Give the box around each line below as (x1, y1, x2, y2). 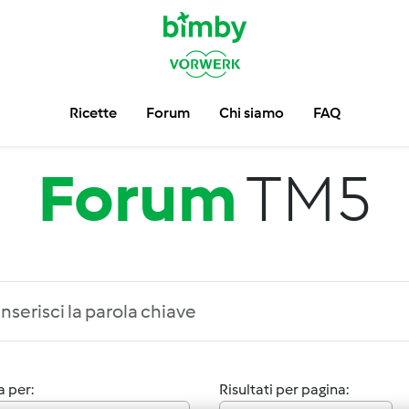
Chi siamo (218, 104, 284, 121)
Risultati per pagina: (219, 381, 349, 398)
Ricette (68, 104, 117, 121)
